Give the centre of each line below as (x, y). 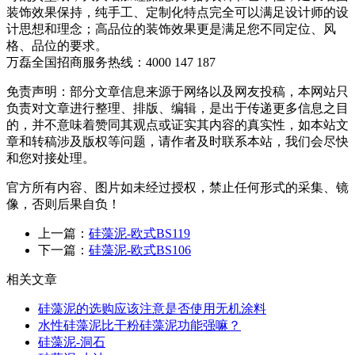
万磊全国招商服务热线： (76, 62)
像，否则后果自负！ (63, 204)
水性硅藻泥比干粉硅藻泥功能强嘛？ (139, 325)
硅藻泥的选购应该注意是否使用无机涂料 (152, 308)
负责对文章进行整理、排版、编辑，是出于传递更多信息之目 (177, 108)
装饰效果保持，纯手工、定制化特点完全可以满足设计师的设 (177, 12)
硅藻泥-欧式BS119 (139, 233)
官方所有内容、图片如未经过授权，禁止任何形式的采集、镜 (177, 187)
